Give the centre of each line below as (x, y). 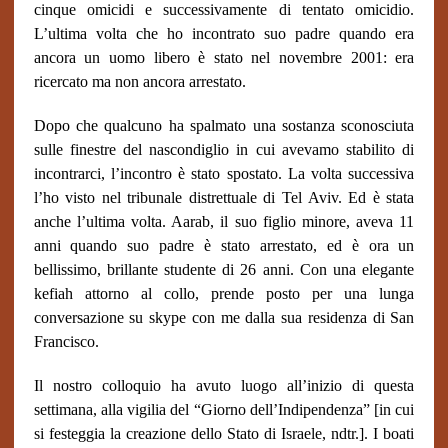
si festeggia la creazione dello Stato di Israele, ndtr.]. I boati (224, 433)
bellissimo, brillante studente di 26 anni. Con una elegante (224, 269)
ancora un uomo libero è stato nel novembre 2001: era (224, 57)
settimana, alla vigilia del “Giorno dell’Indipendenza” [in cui (224, 409)
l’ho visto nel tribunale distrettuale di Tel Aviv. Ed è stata (224, 197)
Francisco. (66, 341)
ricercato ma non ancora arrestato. (139, 81)
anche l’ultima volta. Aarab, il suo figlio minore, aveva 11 (224, 221)
